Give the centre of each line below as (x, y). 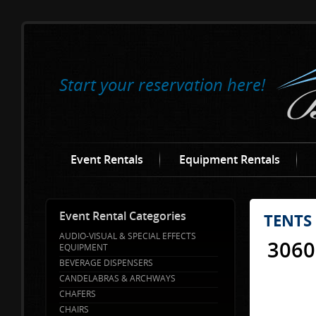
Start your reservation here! (162, 84)
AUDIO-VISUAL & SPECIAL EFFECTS (128, 236)
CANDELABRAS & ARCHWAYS (117, 278)
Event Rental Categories (123, 215)
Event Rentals (107, 159)
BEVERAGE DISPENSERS (106, 262)
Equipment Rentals (229, 159)
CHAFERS (78, 293)
